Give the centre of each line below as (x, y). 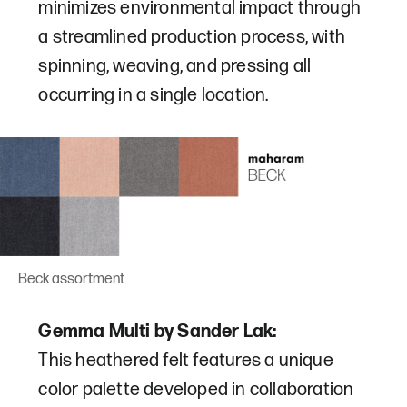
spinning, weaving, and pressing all (175, 67)
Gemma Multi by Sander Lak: (158, 332)
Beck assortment (71, 280)
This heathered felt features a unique (186, 361)
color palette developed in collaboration (196, 390)
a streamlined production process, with (192, 38)
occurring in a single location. (154, 96)
